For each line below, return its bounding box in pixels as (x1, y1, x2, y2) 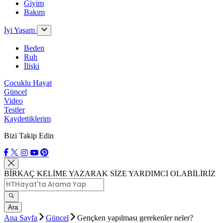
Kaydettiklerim (4, 114, 51, 123)
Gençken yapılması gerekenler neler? (77, 214, 193, 222)
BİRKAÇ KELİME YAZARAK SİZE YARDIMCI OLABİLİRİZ (4, 169, 216, 178)
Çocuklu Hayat (4, 79, 52, 87)
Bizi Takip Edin (4, 131, 54, 140)
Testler (4, 106, 25, 114)
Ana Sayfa (4, 214, 37, 222)
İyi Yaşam (4, 26, 37, 34)
